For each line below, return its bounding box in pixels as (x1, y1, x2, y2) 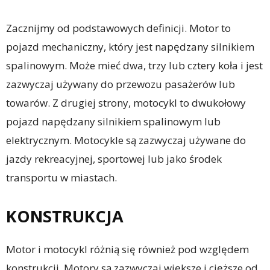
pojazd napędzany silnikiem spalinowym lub (6, 114, 221, 128)
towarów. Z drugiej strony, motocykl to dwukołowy (6, 95, 246, 110)
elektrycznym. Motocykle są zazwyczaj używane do (6, 133, 246, 147)
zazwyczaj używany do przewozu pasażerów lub (6, 77, 235, 91)
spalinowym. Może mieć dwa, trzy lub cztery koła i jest (6, 58, 263, 72)
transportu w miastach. (6, 170, 117, 184)
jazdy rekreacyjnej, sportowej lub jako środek (6, 151, 222, 166)
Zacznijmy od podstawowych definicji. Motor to (6, 20, 231, 35)
